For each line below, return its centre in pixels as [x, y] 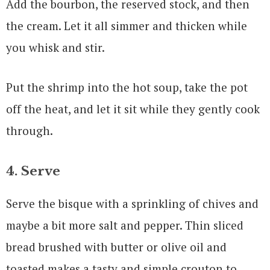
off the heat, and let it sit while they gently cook [133, 108]
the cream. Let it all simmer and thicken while [127, 25]
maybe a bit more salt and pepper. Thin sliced [125, 225]
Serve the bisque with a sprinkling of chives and [132, 203]
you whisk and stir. [55, 47]
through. [30, 130]
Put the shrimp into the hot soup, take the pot [127, 87]
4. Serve [33, 171]
